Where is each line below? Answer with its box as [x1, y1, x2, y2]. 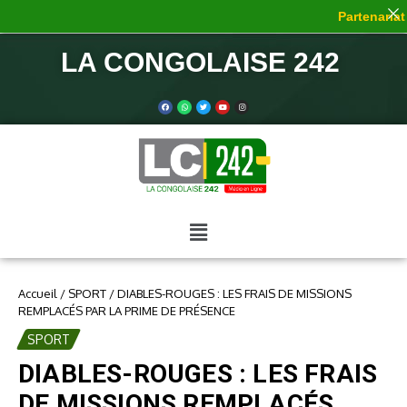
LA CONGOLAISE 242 [60, 47, 347, 77]
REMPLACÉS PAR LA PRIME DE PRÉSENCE [18, 303, 235, 319]
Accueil [18, 286, 57, 302]
